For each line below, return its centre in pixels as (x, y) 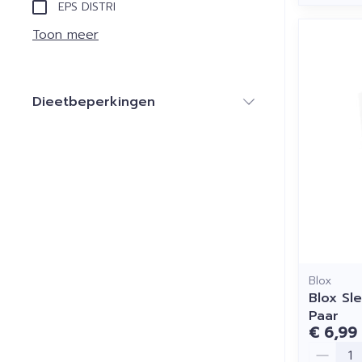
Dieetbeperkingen (94, 101)
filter (109, 117)
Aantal (329, 349)
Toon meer (65, 34)
